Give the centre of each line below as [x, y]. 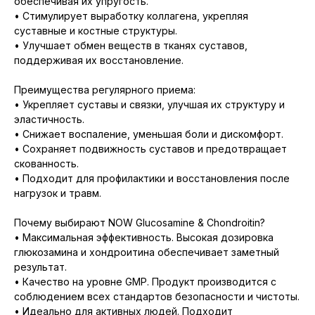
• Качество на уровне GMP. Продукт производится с [145, 282]
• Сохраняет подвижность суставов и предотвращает [150, 149]
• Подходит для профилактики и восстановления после [152, 179]
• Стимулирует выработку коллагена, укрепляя [131, 16]
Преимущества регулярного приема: [105, 90]
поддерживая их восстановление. [99, 60]
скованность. [46, 164]
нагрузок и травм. [58, 193]
